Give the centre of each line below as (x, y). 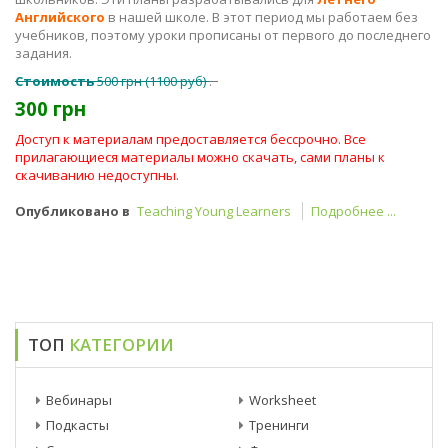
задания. (43, 53)
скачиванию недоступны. (97, 175)
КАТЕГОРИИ (119, 344)
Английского (60, 17)
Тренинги (279, 425)
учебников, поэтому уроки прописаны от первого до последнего (223, 35)
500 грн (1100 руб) (153, 81)
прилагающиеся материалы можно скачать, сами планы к (200, 157)
